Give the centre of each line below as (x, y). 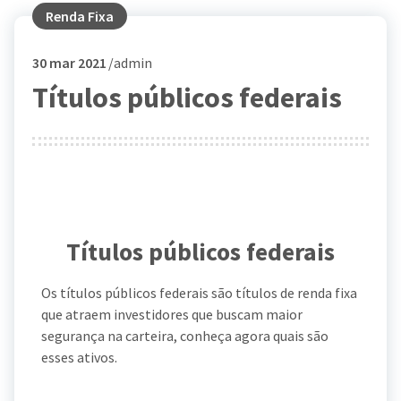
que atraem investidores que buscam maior (172, 314)
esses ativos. (79, 357)
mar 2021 (77, 63)
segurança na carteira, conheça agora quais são (185, 335)
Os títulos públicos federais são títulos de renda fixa (199, 292)
